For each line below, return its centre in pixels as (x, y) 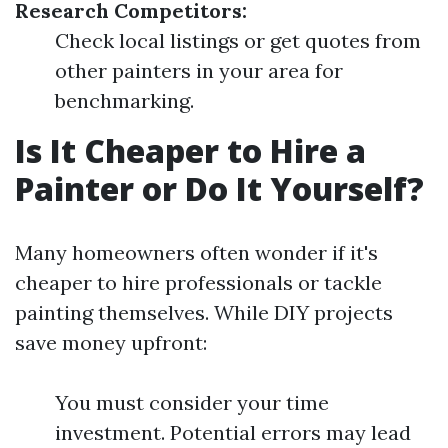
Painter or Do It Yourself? (219, 188)
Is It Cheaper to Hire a (190, 150)
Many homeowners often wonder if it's (196, 252)
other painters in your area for (199, 70)
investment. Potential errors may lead (233, 432)
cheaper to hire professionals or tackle (198, 282)
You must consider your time (192, 402)
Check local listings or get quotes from (238, 40)
